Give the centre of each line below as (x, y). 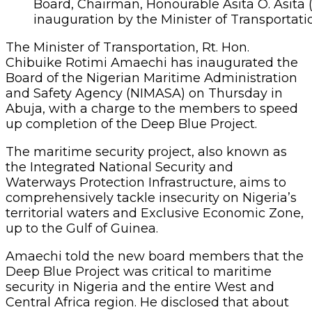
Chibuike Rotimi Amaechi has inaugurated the (152, 62)
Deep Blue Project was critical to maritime (139, 271)
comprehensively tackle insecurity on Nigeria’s (151, 197)
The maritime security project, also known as (146, 151)
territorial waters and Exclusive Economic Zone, (155, 213)
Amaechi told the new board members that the (155, 256)
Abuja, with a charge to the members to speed (152, 108)
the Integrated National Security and (119, 167)
